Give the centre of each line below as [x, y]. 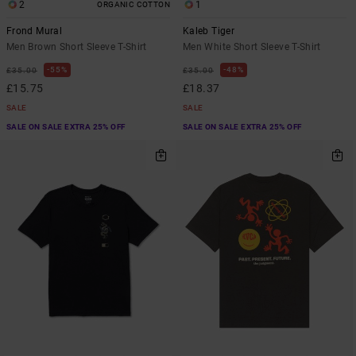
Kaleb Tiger [209, 31]
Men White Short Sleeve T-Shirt [252, 47]
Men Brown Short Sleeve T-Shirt [77, 47]
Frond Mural [34, 31]
